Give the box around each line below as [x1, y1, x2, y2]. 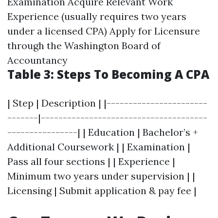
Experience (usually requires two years [7, 10, 186, 22]
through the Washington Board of [7, 39, 161, 52]
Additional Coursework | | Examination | [7, 141, 190, 153]
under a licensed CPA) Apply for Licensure [7, 25, 200, 37]
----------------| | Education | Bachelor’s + [7, 126, 198, 138]
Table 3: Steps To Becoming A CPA [7, 66, 209, 82]
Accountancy [7, 54, 68, 66]
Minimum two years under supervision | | [7, 170, 195, 182]
